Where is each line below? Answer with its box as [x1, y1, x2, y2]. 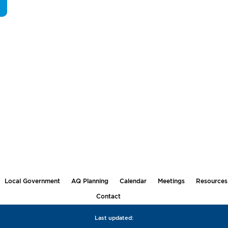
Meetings [158, 177, 185, 184]
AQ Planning [71, 177, 109, 184]
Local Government [5, 177, 61, 184]
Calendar [120, 177, 147, 184]
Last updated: [95, 214, 133, 221]
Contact [96, 192, 121, 199]
